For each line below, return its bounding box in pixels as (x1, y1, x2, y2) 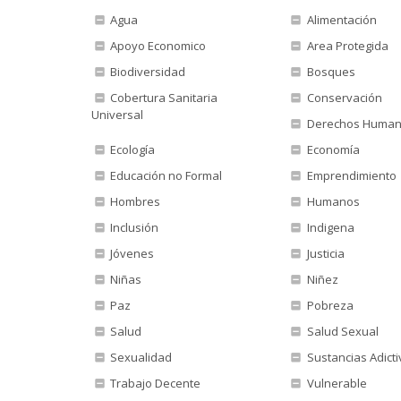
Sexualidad (107, 349, 173, 365)
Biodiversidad (107, 64, 186, 80)
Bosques (303, 64, 355, 80)
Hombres (107, 193, 161, 209)
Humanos (303, 193, 360, 209)
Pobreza (303, 297, 354, 313)
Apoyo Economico (107, 38, 207, 54)
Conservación (303, 90, 382, 106)
